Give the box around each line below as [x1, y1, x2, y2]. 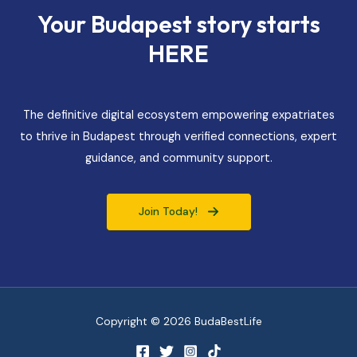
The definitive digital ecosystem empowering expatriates [22, 107, 335, 123]
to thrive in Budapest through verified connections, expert [20, 128, 337, 144]
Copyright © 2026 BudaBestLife [95, 314, 262, 329]
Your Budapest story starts [37, 9, 320, 39]
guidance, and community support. [84, 150, 273, 166]
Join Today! [138, 204, 198, 219]
